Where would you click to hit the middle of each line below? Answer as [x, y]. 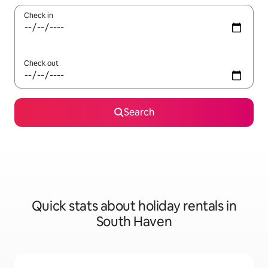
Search [139, 112]
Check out [41, 63]
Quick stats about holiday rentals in [134, 206]
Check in [39, 16]
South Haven [134, 222]
